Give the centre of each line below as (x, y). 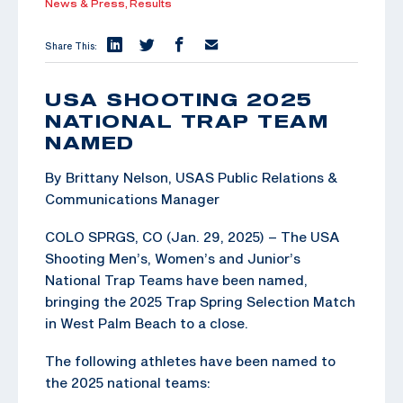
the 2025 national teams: (128, 382)
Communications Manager (132, 198)
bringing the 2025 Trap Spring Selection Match (200, 301)
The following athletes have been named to (190, 360)
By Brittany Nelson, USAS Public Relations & (192, 177)
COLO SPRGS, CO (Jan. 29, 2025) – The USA (193, 236)
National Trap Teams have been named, (176, 279)
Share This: (71, 45)
